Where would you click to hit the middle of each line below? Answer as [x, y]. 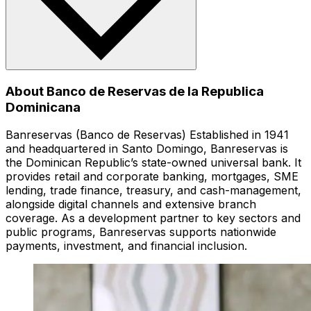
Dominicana [43, 107]
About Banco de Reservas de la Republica [135, 91]
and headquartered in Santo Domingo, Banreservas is [147, 149]
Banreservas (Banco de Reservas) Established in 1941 [147, 135]
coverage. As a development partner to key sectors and [153, 218]
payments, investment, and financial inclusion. [126, 246]
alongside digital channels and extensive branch [131, 204]
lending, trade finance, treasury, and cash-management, [153, 191]
